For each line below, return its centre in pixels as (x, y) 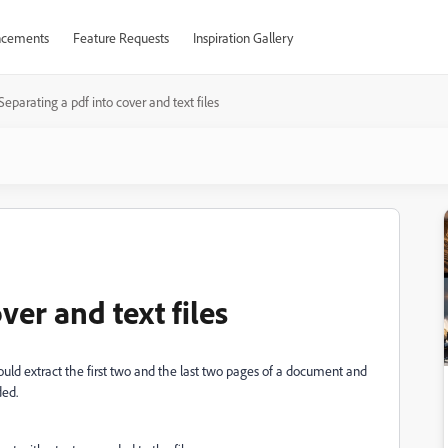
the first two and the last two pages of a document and (216, 370)
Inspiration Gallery (242, 37)
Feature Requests (120, 37)
